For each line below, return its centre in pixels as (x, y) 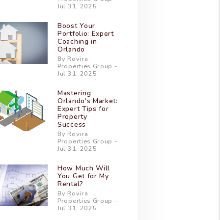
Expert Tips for (83, 109)
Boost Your (76, 26)
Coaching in (77, 41)
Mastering (74, 93)
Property (72, 117)
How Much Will (84, 168)
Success (72, 124)
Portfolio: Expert (86, 34)
